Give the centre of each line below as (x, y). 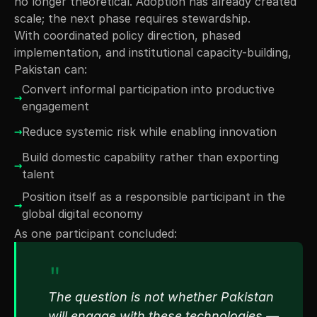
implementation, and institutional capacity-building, (153, 53)
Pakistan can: (51, 70)
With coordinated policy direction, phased (127, 36)
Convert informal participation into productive (148, 90)
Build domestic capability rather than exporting (150, 157)
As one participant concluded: (96, 234)
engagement (56, 106)
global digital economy (82, 214)
